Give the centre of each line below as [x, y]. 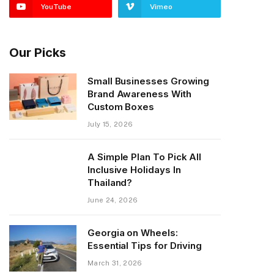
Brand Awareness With [139, 94]
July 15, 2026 [110, 124]
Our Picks [38, 53]
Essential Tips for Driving [145, 246]
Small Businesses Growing [149, 81]
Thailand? [110, 183]
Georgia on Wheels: [133, 233]
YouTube [56, 7]
